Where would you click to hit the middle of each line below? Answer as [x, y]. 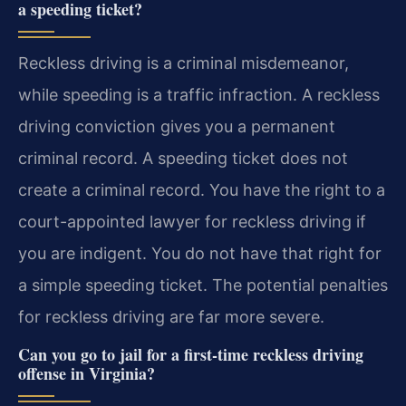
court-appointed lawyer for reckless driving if [192, 221]
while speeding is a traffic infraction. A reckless [199, 94]
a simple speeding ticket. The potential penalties [203, 285]
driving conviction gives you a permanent [177, 126]
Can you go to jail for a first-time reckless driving [191, 355]
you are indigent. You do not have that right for [200, 253]
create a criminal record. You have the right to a [202, 189]
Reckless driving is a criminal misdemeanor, [184, 63]
